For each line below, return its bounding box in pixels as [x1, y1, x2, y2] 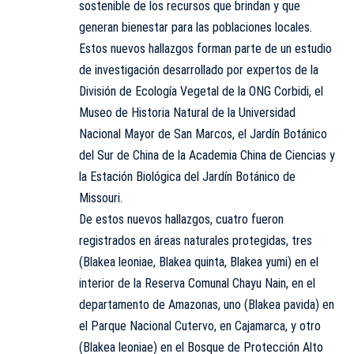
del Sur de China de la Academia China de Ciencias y [79, 147, 335, 163]
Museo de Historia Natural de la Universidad [79, 104, 296, 120]
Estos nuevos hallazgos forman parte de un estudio [79, 40, 332, 56]
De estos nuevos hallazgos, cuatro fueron [79, 211, 284, 227]
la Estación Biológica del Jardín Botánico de [79, 168, 296, 184]
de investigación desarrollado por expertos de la [79, 62, 318, 77]
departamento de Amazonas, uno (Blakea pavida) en [79, 296, 334, 312]
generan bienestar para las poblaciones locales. [79, 19, 312, 35]
